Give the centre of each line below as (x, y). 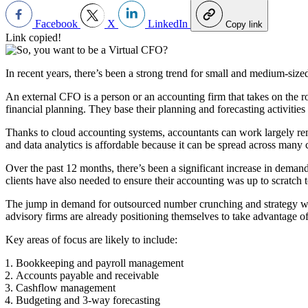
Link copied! (33, 37)
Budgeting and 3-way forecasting (88, 300)
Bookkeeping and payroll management (100, 263)
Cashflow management (66, 287)
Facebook (56, 23)
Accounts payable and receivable (87, 275)
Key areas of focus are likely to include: (91, 239)
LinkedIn (168, 23)
